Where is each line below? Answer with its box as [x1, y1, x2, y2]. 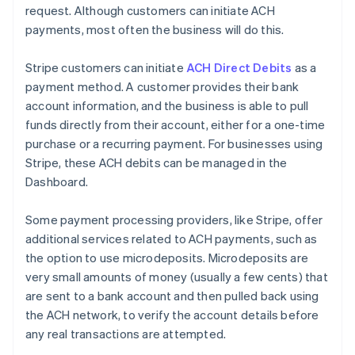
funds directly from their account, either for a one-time [25, 116, 326, 132]
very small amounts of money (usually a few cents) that [25, 268, 328, 284]
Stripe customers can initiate [25, 59, 186, 75]
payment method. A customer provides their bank [25, 78, 300, 94]
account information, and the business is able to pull [25, 97, 309, 113]
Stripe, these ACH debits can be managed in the [25, 154, 288, 170]
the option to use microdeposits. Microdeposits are [25, 249, 309, 265]
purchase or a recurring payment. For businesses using [25, 135, 323, 151]
